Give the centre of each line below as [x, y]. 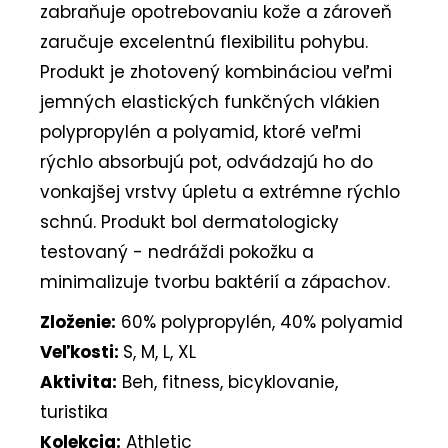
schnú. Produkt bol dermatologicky [189, 221]
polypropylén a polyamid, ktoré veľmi [200, 131]
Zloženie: [78, 321]
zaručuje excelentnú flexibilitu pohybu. [204, 41]
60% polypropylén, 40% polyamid [259, 321]
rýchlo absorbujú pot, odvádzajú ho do [206, 161]
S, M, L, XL [159, 351]
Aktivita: [78, 381]
